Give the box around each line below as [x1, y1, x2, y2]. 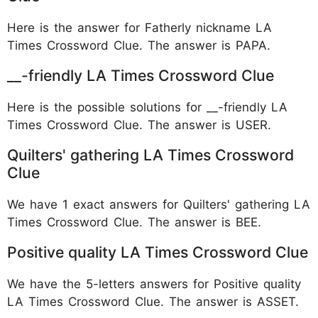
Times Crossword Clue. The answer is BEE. [7, 214, 261, 229]
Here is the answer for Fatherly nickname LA [7, 20, 272, 35]
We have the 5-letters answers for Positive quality [7, 276, 301, 291]
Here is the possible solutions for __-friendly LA [7, 99, 287, 114]
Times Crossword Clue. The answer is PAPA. [7, 38, 270, 53]
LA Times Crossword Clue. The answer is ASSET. [7, 294, 299, 309]
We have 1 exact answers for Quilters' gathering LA [7, 197, 310, 212]
